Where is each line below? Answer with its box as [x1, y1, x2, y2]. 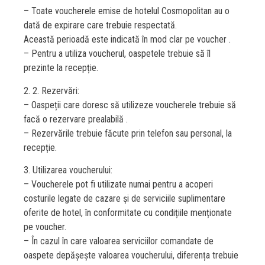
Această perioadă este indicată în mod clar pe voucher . [24, 34, 231, 46]
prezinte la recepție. [24, 62, 98, 74]
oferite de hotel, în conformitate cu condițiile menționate [24, 207, 232, 219]
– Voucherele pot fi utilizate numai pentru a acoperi [24, 179, 213, 190]
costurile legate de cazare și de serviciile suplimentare [24, 193, 225, 205]
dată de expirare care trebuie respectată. [24, 20, 177, 31]
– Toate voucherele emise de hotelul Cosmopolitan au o [24, 5, 230, 17]
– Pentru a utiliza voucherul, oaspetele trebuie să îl [24, 48, 211, 60]
